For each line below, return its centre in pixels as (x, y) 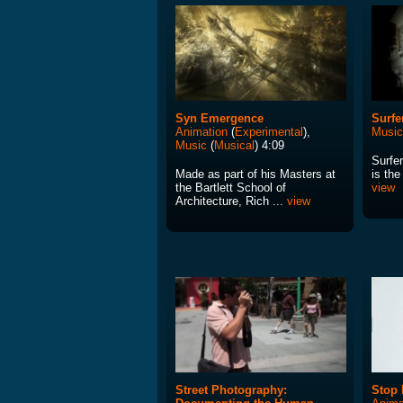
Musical (234, 146)
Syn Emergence (219, 119)
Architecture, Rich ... (231, 201)
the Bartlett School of (231, 188)
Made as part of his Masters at (255, 175)
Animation (201, 132)
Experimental (269, 132)
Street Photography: (231, 390)
